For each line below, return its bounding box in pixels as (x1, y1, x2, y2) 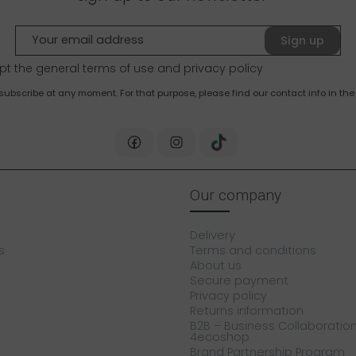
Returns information (190, 303, 304, 319)
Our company (190, 186, 281, 205)
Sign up (281, 32, 324, 48)
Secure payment (190, 273, 288, 289)
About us (190, 257, 242, 274)
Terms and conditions (190, 242, 316, 259)
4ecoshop (190, 329, 250, 346)
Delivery (190, 227, 235, 244)
